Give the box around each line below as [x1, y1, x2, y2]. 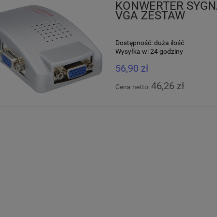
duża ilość [154, 39, 185, 47]
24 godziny [150, 47, 184, 56]
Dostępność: [115, 39, 153, 47]
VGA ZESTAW [115, 8, 186, 22]
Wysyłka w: [115, 47, 149, 56]
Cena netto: [115, 83, 152, 91]
